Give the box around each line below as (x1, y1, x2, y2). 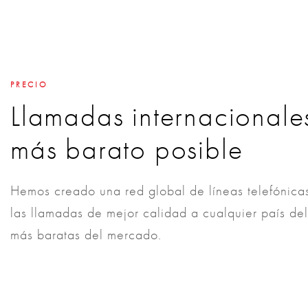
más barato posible (10, 131, 243, 168)
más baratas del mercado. (10, 225, 162, 243)
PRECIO (10, 79, 48, 90)
